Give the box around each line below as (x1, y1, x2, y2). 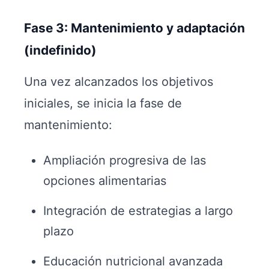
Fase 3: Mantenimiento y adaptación (24, 20, 245, 35)
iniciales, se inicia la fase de (24, 96, 182, 110)
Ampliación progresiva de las (43, 153, 206, 168)
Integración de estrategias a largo (43, 204, 233, 218)
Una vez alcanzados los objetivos (24, 74, 213, 89)
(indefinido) (24, 43, 97, 58)
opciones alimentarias (43, 174, 166, 188)
